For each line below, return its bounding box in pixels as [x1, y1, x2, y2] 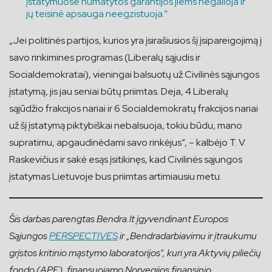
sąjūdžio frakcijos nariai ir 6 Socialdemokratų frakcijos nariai [9, 101, 258, 115]
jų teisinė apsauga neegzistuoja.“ [26, 7, 168, 20]
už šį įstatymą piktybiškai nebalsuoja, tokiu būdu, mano [9, 118, 242, 132]
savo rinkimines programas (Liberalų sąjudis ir [9, 50, 200, 64]
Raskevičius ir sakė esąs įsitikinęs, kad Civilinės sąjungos [9, 152, 242, 166]
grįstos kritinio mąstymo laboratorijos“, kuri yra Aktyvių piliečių [9, 246, 261, 259]
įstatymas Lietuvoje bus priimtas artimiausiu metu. [9, 169, 222, 183]
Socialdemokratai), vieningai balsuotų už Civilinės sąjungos [9, 67, 259, 81]
